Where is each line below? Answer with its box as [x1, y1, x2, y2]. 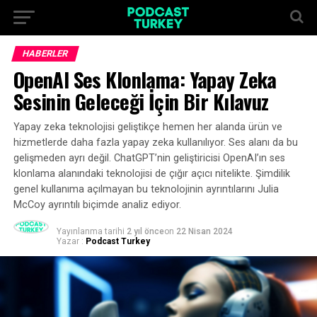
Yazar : [56, 236, 83, 246]
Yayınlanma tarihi [56, 226, 125, 236]
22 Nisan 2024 [175, 226, 233, 236]
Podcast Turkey [85, 236, 150, 246]
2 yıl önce [126, 226, 164, 236]
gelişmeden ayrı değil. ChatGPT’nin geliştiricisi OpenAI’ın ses [13, 152, 285, 164]
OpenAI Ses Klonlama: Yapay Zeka [13, 64, 277, 94]
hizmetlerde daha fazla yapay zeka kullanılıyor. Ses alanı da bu [13, 137, 298, 149]
